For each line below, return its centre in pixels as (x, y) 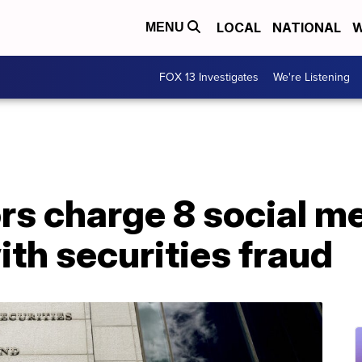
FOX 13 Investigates (209, 77)
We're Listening (311, 77)
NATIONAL (307, 28)
